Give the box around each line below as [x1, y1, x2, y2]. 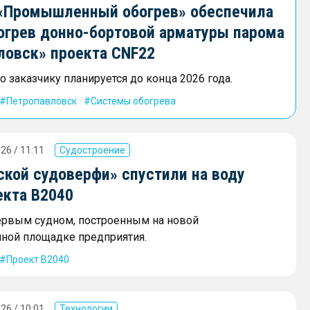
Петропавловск [6, 95, 77, 107]
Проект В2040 [6, 254, 69, 266]
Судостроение [60, 145, 125, 156]
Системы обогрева [91, 95, 176, 107]
